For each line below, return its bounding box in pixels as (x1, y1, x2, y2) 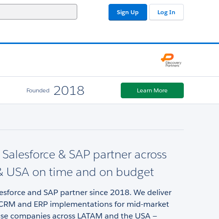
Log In (157, 8, 175, 16)
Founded (26, 86, 49, 94)
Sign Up (117, 8, 139, 16)
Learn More (137, 86, 168, 94)
